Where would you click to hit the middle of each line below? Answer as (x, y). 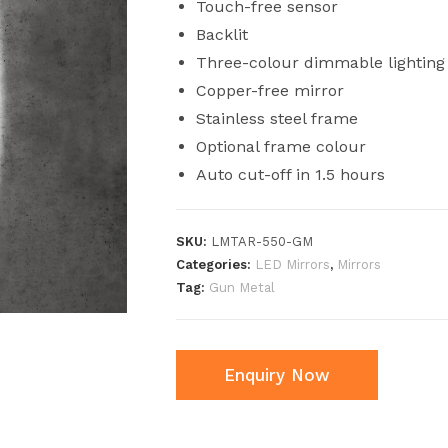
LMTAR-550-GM (261, 241)
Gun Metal (241, 287)
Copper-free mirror (269, 90)
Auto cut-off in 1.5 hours (290, 174)
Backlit (221, 34)
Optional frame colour (280, 146)
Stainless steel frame (276, 118)
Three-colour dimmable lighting (320, 62)
